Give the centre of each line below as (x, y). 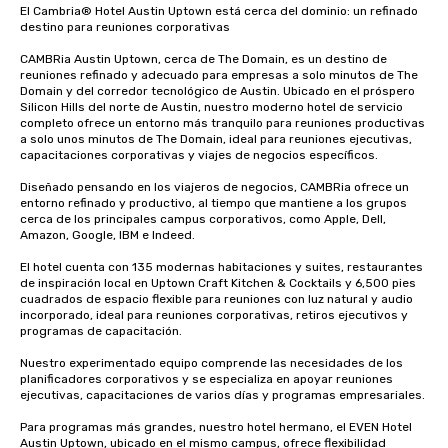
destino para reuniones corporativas (125, 27)
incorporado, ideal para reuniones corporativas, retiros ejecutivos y (214, 315)
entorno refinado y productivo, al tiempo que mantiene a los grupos (213, 203)
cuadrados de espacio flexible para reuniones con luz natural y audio (216, 299)
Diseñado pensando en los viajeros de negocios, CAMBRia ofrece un (214, 187)
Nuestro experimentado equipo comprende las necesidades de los (211, 363)
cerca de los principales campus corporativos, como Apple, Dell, (203, 219)
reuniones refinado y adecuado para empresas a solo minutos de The (219, 75)
